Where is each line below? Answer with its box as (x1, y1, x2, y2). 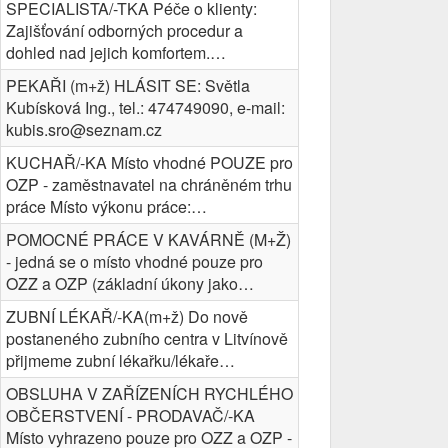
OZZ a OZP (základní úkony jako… (6, 272, 254, 295)
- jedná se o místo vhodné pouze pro (6, 250, 263, 273)
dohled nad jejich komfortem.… (6, 41, 226, 64)
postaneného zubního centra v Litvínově (6, 327, 288, 350)
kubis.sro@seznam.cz (6, 118, 162, 141)
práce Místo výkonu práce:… (6, 195, 207, 218)
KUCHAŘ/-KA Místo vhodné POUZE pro (6, 151, 293, 174)
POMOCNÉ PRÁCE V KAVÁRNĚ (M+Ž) (6, 228, 291, 251)
